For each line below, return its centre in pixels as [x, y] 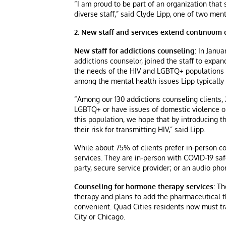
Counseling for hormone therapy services [144, 186]
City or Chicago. [100, 216]
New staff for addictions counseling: [135, 50]
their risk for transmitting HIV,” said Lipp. [140, 129]
